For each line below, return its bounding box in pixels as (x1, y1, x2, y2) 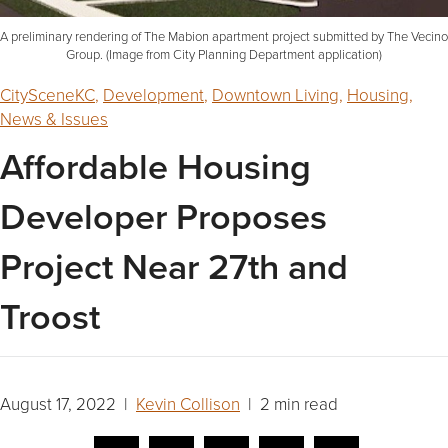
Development (103, 83, 204, 107)
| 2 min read (240, 392, 338, 416)
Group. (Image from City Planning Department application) (66, 45, 382, 64)
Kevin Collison (136, 392, 240, 416)
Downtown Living (212, 83, 339, 107)
